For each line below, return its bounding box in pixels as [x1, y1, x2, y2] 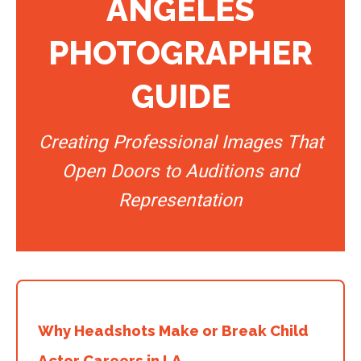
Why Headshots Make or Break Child [38, 321, 309, 339]
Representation [118, 189, 243, 211]
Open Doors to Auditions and [62, 160, 299, 182]
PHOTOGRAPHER [48, 33, 313, 72]
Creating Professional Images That [38, 131, 323, 153]
